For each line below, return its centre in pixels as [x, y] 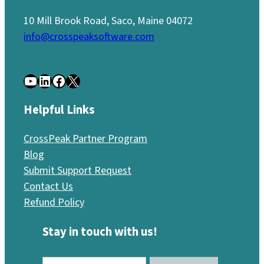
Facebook [55, 80]
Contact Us [48, 187]
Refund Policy [54, 203]
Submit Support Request [77, 171]
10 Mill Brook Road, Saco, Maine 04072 [108, 21]
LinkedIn [41, 80]
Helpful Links [59, 110]
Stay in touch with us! [100, 232]
